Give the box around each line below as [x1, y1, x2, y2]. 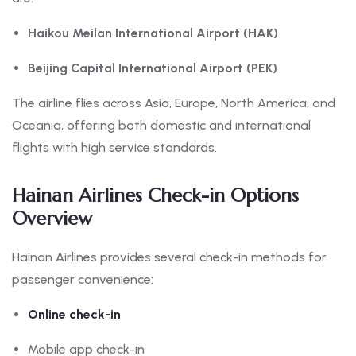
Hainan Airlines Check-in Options [12, 184, 299, 208]
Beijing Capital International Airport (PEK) [28, 60, 277, 76]
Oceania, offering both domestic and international [12, 118, 311, 133]
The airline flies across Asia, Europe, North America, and [12, 95, 335, 111]
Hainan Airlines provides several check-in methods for [12, 250, 327, 265]
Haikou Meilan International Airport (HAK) [28, 25, 278, 41]
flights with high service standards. [12, 140, 217, 156]
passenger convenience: [12, 272, 153, 288]
